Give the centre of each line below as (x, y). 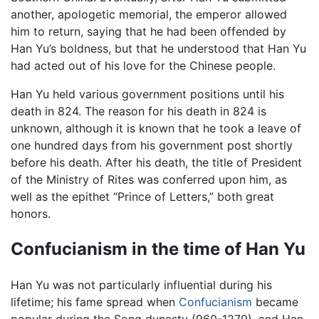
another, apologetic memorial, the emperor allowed (149, 15)
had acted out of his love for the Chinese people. (143, 66)
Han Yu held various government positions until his (147, 94)
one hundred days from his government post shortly (152, 146)
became (275, 302)
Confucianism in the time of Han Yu (158, 249)
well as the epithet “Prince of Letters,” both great (142, 197)
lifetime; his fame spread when (95, 302)
